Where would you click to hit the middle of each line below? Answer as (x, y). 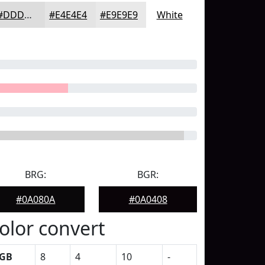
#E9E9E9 (119, 15)
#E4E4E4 (68, 15)
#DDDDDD (28, 15)
